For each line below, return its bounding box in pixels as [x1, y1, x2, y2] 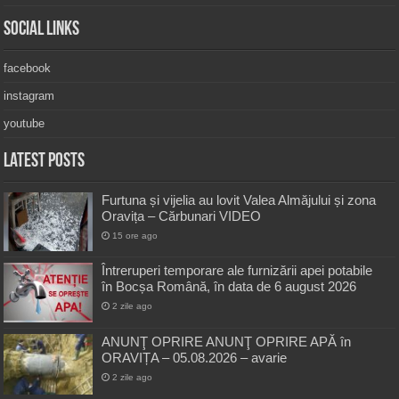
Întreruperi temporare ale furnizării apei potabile [102, 263, 373, 279]
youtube [4, 116, 45, 130]
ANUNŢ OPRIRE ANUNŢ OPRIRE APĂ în [102, 333, 352, 349]
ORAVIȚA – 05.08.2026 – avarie [102, 349, 288, 365]
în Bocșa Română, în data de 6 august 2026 [102, 279, 357, 295]
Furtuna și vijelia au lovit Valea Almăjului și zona [102, 191, 377, 208]
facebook [4, 61, 52, 75]
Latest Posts [4, 151, 85, 172]
